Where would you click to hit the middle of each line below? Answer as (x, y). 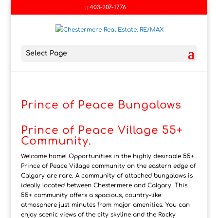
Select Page (46, 54)
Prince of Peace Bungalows (101, 105)
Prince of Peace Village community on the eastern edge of (108, 166)
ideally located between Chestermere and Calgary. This (104, 186)
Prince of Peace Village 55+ (102, 131)
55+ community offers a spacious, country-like (91, 195)
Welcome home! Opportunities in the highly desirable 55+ (107, 156)
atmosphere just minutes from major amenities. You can (105, 205)
